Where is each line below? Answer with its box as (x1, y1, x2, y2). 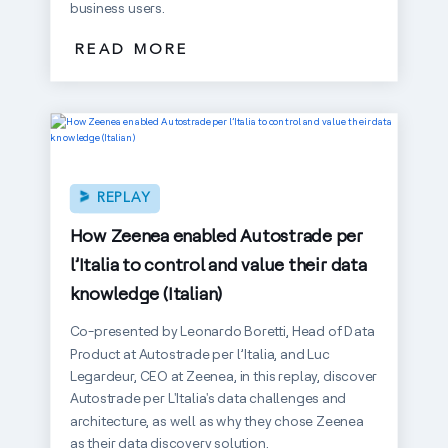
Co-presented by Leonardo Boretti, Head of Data (69, 322, 375, 340)
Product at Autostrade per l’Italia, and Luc (69, 344, 330, 363)
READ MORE (74, 42, 189, 58)
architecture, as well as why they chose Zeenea (69, 411, 364, 430)
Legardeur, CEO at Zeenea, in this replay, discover (69, 367, 378, 385)
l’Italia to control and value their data (69, 253, 367, 276)
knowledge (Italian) (69, 282, 222, 306)
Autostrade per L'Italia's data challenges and (69, 389, 347, 407)
